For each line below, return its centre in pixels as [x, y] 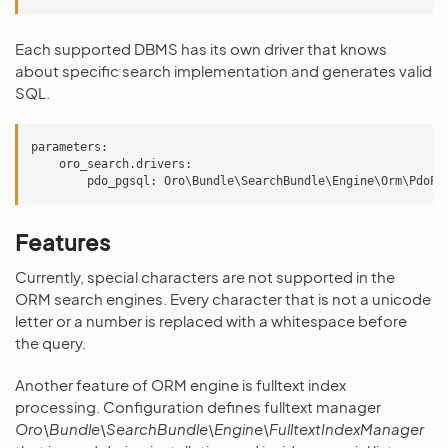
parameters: [69, 147]
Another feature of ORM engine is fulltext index [180, 384]
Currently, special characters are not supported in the [205, 276]
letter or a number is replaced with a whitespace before [211, 320]
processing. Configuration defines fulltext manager [198, 406]
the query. [50, 342]
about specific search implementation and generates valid [223, 70]
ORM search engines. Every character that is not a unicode [223, 298]
